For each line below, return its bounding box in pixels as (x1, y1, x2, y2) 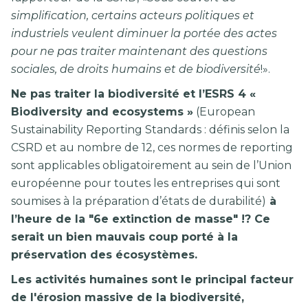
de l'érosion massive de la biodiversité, (11, 291, 244, 305)
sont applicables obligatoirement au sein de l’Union (11, 159, 291, 173)
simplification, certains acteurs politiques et (11, 9, 254, 23)
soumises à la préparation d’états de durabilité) (11, 195, 266, 208)
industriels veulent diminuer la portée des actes (11, 27, 277, 41)
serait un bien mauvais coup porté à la (11, 230, 238, 244)
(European (193, 105, 255, 119)
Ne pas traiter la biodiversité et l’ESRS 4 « (11, 87, 256, 101)
